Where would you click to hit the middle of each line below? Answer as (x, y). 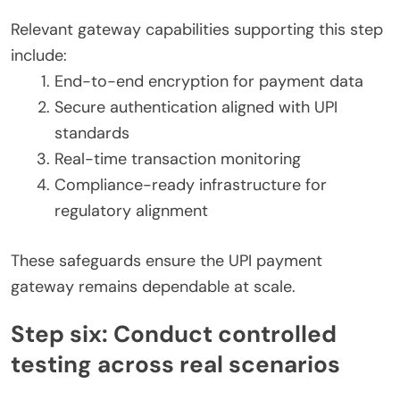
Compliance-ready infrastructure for (191, 184)
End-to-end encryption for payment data (209, 81)
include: (39, 55)
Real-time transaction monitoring (178, 158)
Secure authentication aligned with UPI (196, 107)
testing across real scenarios (175, 365)
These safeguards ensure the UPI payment (167, 260)
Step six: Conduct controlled (174, 334)
